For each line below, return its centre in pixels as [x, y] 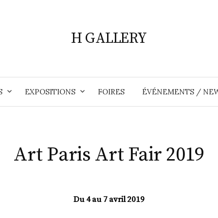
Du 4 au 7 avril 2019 [109, 200]
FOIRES [111, 92]
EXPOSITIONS [50, 92]
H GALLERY [109, 38]
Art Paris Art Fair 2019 [109, 155]
